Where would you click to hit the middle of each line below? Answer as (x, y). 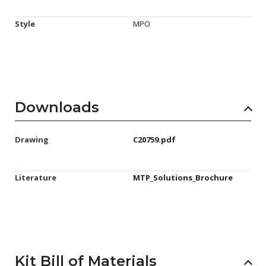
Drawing (32, 139)
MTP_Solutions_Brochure (183, 177)
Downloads (57, 107)
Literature (36, 177)
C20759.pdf (154, 139)
